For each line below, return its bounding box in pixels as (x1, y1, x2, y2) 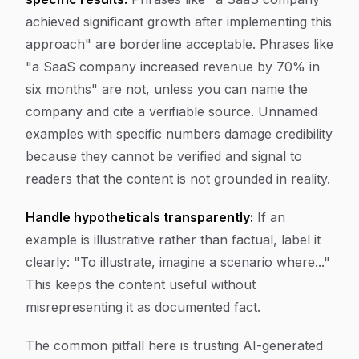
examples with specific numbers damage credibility (26, 126, 333, 142)
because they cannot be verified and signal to (26, 148, 302, 164)
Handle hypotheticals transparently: (26, 209, 253, 225)
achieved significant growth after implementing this (26, 14, 332, 30)
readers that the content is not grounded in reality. (26, 171, 330, 187)
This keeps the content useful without (26, 276, 256, 292)
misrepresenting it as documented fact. (26, 299, 260, 315)
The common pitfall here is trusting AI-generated (26, 337, 323, 353)
